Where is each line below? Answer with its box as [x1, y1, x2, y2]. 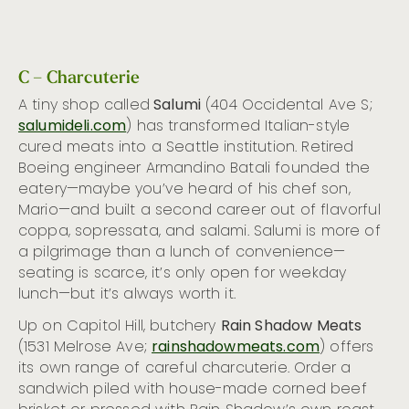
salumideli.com [18, 114, 127, 139]
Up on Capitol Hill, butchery [18, 314, 221, 339]
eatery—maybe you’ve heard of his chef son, [18, 177, 351, 202]
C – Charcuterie [18, 65, 141, 88]
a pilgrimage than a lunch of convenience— [18, 240, 346, 265]
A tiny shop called [18, 93, 150, 118]
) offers [320, 335, 374, 360]
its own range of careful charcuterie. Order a [18, 356, 351, 381]
